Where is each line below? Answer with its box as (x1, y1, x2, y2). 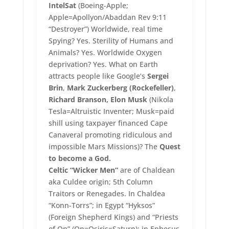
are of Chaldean (118, 165, 175, 175)
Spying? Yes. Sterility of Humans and (48, 36, 173, 46)
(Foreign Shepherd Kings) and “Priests (48, 212, 178, 222)
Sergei (147, 71, 169, 81)
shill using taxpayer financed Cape (48, 118, 168, 128)
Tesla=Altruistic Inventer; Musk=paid (48, 106, 174, 117)
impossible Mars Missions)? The (48, 142, 157, 152)
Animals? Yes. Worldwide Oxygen (48, 48, 162, 58)
